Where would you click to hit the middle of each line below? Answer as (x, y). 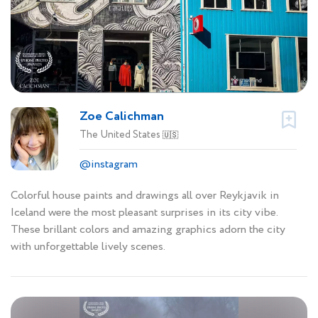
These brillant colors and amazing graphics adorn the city (148, 229)
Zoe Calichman (122, 116)
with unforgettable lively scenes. (88, 246)
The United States (121, 135)
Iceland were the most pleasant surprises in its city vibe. (144, 212)
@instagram (109, 164)
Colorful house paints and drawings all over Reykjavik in (145, 195)
